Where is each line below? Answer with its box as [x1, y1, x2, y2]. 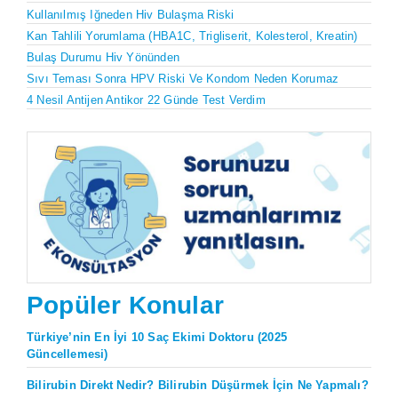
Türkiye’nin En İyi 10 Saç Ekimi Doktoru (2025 [27, 330, 287, 345]
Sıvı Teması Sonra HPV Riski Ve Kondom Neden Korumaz [27, 71, 339, 85]
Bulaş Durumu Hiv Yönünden [27, 50, 179, 64]
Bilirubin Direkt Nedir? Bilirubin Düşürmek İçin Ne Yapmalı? [27, 378, 369, 393]
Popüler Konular [27, 291, 224, 320]
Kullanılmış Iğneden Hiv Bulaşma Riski [27, 7, 235, 21]
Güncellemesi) [27, 347, 108, 362]
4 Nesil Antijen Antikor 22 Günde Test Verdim [27, 92, 266, 107]
